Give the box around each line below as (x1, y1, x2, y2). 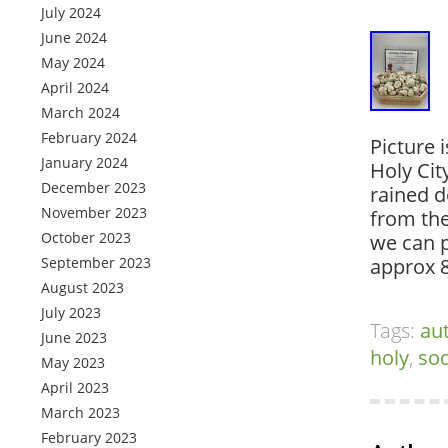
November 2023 (41, 203, 147, 222)
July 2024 (41, 3, 101, 22)
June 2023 (41, 328, 107, 347)
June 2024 (41, 28, 107, 47)
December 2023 (41, 178, 146, 197)
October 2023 (41, 228, 131, 247)
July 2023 (41, 303, 101, 322)
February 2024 (41, 128, 137, 147)
